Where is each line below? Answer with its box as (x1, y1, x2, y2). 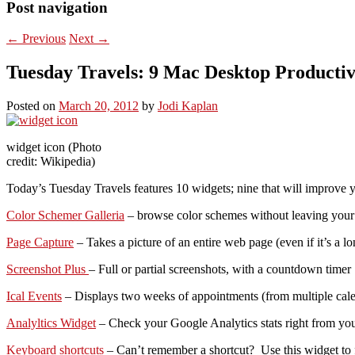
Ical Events (6, 288, 62, 303)
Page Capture (6, 235, 74, 249)
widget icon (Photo (6, 139, 101, 154)
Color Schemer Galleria (6, 208, 124, 222)
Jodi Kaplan (158, 98, 218, 113)
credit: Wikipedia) (6, 154, 95, 168)
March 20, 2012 (59, 98, 139, 113)
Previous (19, 31, 66, 45)
